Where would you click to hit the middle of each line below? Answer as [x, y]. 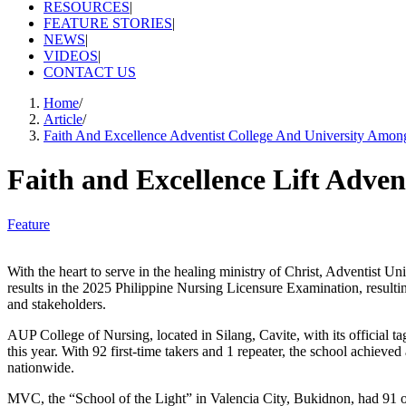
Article [63, 119]
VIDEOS [71, 56]
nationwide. [41, 367]
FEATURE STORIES [108, 23]
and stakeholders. [57, 304]
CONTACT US [90, 72]
